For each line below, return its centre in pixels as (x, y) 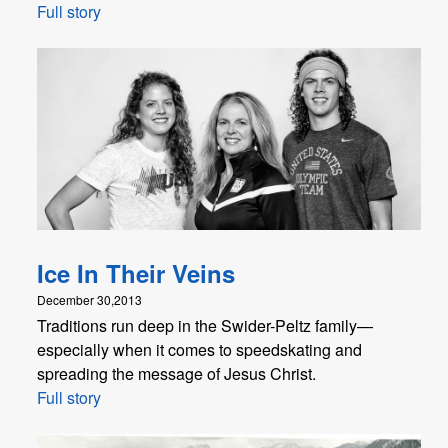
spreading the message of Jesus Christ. (176, 373)
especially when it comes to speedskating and (199, 349)
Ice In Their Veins (136, 272)
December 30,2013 (89, 299)
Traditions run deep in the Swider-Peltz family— (205, 325)
